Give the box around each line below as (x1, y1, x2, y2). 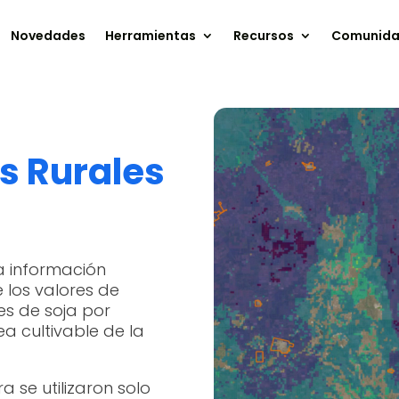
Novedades (11, 27, 86, 45)
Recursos (233, 27, 295, 45)
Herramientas (105, 27, 197, 45)
